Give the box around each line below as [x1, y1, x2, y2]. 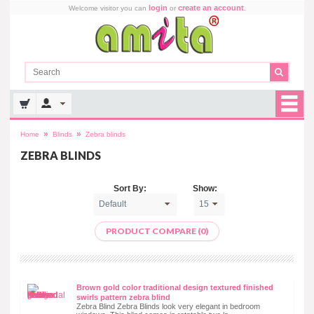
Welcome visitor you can [68, 4, 149, 12]
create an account [177, 4, 244, 12]
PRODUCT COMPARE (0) [106, 225, 208, 236]
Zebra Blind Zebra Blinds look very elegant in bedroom [76, 301, 260, 310]
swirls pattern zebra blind [76, 292, 170, 301]
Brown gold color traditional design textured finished [76, 282, 273, 292]
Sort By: [113, 183, 146, 193]
